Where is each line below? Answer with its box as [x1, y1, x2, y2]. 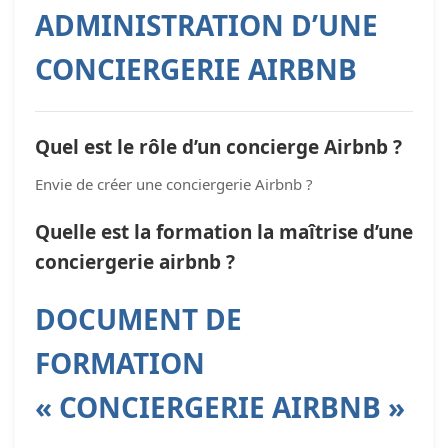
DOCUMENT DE [35, 299, 242, 338]
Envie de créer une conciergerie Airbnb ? [35, 173, 313, 194]
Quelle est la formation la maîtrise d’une [35, 218, 413, 245]
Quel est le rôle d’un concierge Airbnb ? [35, 133, 402, 160]
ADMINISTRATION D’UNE [35, 5, 378, 44]
